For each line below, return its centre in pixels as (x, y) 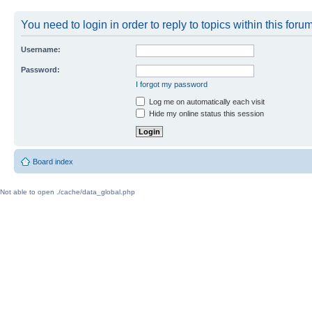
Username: (41, 49)
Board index (53, 162)
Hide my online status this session (205, 114)
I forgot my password (172, 84)
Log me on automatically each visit (206, 102)
